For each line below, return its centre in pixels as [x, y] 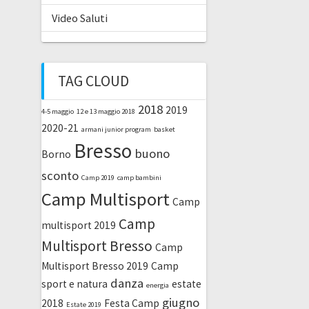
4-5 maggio [57, 111]
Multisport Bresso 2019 [94, 266]
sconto [60, 175]
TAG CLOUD [93, 81]
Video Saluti [79, 18]
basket [164, 129]
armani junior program [116, 129]
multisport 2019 [78, 225]
